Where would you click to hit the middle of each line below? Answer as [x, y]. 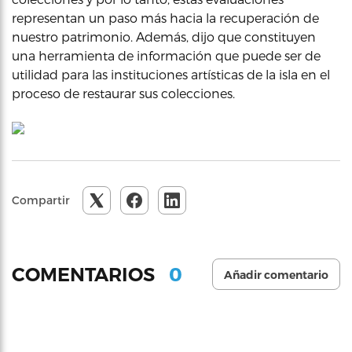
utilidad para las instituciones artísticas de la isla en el [171, 74]
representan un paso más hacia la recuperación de [165, 18]
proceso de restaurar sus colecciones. [123, 93]
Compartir [41, 200]
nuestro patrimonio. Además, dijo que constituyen [164, 37]
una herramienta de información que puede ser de [166, 55]
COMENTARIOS [86, 274]
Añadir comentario [276, 275]
